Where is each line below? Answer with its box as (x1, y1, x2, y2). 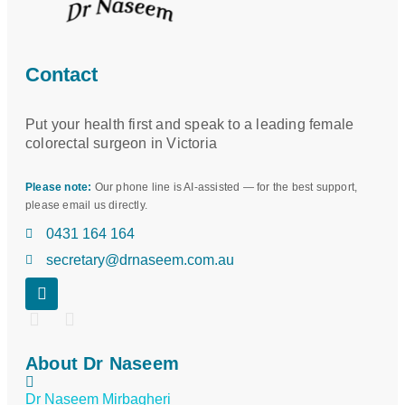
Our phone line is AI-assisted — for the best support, (91, 181, 358, 194)
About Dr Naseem (25, 353, 179, 374)
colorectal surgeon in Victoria (25, 136, 217, 152)
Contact (25, 63, 98, 87)
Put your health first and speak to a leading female (25, 117, 354, 133)
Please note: (25, 181, 92, 194)
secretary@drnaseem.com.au (45, 252, 234, 268)
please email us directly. (25, 199, 147, 212)
